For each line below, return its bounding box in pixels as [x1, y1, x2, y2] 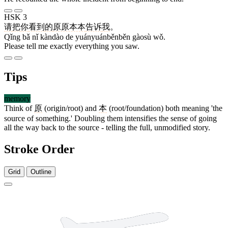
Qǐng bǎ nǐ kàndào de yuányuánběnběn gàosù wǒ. [4, 33, 165, 42]
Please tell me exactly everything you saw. [4, 42, 139, 51]
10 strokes [195, 189, 220, 195]
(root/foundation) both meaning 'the [107, 104, 222, 113]
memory [4, 94, 31, 103]
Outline [31, 167, 51, 176]
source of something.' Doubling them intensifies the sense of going [4, 114, 217, 123]
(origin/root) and [42, 104, 99, 113]
